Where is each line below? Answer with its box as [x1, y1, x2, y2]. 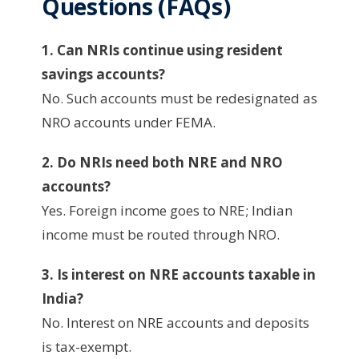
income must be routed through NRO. [42, 224, 280, 244]
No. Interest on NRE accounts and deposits [42, 313, 309, 332]
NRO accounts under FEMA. [42, 112, 216, 131]
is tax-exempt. [42, 337, 131, 356]
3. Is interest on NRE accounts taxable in [42, 264, 316, 284]
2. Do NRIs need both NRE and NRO [42, 152, 283, 171]
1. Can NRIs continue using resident [42, 40, 283, 59]
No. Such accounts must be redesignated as [42, 88, 317, 107]
